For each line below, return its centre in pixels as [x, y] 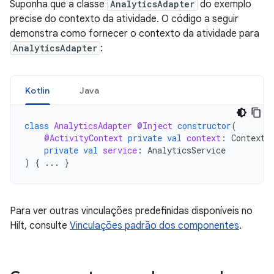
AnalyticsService [187, 150]
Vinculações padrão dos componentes [154, 226]
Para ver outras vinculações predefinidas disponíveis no [131, 211]
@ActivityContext [83, 138]
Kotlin [38, 91]
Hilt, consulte [40, 226]
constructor [204, 126]
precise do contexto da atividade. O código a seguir [124, 19]
